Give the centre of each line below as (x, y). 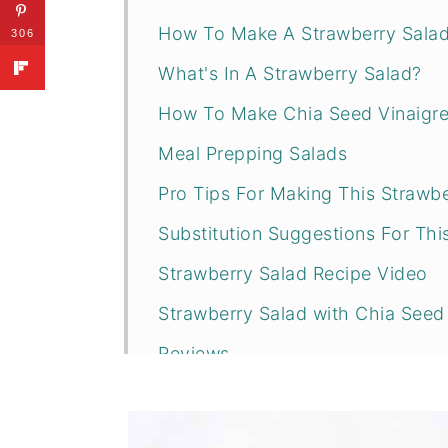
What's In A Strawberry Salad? (290, 73)
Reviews (194, 353)
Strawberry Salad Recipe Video (293, 273)
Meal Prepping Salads (252, 153)
